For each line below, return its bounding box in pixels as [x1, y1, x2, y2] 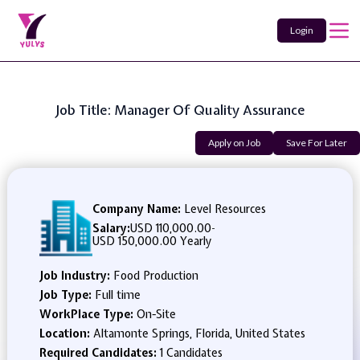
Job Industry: [39, 268, 113, 283]
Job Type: [39, 288, 95, 302]
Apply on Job [208, 137, 260, 149]
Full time [94, 288, 141, 302]
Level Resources [181, 202, 266, 216]
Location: [39, 326, 93, 341]
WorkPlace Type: [39, 307, 137, 321]
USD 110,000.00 [130, 221, 211, 235]
